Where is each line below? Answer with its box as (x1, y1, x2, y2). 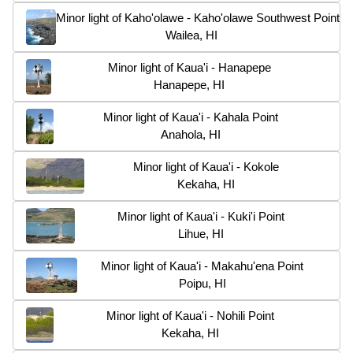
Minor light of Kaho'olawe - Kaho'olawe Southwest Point (56, 10, 340, 24)
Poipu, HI (178, 276, 226, 290)
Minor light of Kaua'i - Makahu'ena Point (101, 258, 303, 273)
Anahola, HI (160, 127, 221, 141)
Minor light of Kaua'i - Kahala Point (102, 110, 278, 124)
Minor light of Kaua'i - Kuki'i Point (117, 209, 284, 223)
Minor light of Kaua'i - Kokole (132, 159, 279, 173)
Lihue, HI (178, 226, 224, 240)
